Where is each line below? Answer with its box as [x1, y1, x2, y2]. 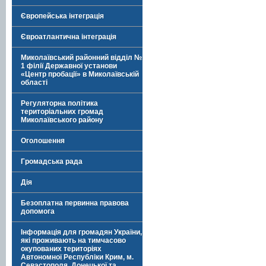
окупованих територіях [21, 245, 102, 253]
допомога [21, 207, 55, 216]
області [21, 78, 47, 87]
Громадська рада [21, 157, 83, 166]
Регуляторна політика [21, 99, 98, 107]
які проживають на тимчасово [21, 236, 126, 245]
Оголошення [21, 137, 65, 145]
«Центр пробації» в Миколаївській [21, 70, 139, 78]
